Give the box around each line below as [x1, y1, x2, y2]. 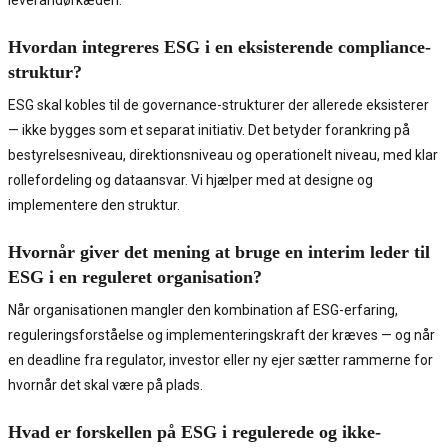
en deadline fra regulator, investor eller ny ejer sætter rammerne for [8, 352, 433, 369]
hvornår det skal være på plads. [8, 377, 203, 394]
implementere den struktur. [8, 197, 180, 214]
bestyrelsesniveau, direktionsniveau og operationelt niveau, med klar [8, 147, 438, 164]
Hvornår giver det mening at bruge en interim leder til [8, 242, 430, 263]
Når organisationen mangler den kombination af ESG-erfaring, [8, 302, 398, 319]
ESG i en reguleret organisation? [8, 267, 262, 288]
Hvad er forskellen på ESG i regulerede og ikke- [8, 422, 381, 443]
